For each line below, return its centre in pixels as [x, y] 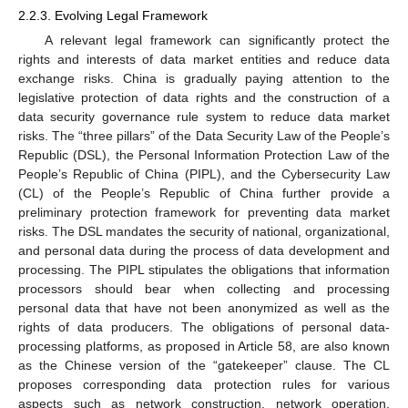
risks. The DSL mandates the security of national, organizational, [204, 231]
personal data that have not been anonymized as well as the [204, 307]
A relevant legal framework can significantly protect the [217, 40]
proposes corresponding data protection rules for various [204, 384]
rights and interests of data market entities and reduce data [204, 59]
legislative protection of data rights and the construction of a [204, 97]
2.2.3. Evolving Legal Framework [113, 15]
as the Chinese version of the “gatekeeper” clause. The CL [204, 365]
